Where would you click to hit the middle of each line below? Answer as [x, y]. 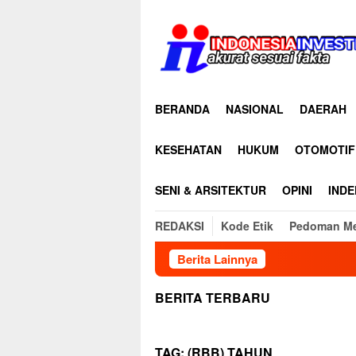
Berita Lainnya [217, 259]
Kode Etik [247, 226]
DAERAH [323, 109]
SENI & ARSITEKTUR [211, 190]
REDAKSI [180, 226]
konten [158, 41]
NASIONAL [255, 109]
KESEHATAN [188, 149]
